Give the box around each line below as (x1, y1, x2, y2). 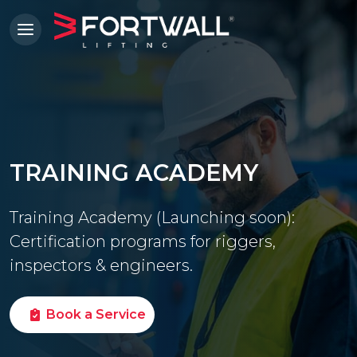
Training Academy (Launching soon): (10, 208, 295, 227)
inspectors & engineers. (10, 256, 193, 275)
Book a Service (46, 307, 146, 322)
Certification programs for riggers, (10, 232, 276, 251)
